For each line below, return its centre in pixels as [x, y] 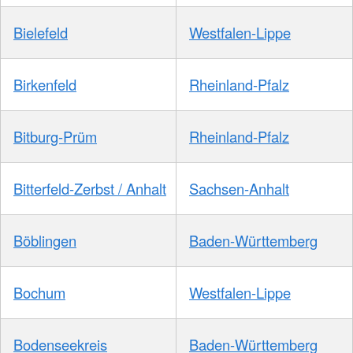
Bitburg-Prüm [55, 137]
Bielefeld [41, 33]
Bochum [39, 293]
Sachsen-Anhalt [239, 189]
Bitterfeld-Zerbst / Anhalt [90, 189]
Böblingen [45, 241]
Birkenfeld [45, 85]
